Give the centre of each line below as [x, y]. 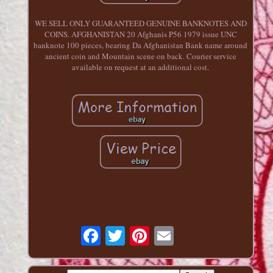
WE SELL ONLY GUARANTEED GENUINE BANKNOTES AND [140, 23]
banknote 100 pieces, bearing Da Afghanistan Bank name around [141, 45]
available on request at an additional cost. [141, 67]
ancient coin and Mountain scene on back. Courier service [140, 56]
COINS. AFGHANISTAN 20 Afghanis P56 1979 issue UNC [140, 34]
